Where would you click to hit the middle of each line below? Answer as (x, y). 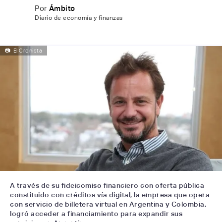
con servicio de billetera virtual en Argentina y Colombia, (108, 204)
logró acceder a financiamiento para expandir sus (96, 213)
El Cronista (28, 51)
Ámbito (62, 8)
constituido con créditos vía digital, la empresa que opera (110, 194)
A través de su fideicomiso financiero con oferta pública (107, 185)
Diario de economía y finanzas (79, 18)
